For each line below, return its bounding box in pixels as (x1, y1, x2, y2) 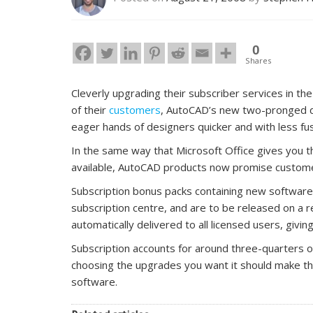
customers (109, 102, 161, 117)
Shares (245, 54, 271, 66)
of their (71, 102, 109, 117)
